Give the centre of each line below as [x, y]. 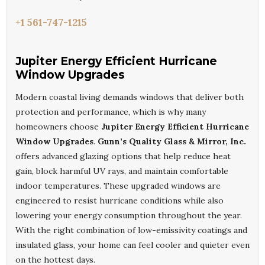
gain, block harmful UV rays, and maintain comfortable [122, 171]
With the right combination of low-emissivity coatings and [131, 230]
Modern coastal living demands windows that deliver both [130, 97]
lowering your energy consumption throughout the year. [129, 216]
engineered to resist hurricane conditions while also [119, 201]
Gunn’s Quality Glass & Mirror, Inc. [172, 142]
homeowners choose [58, 127]
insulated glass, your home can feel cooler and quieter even [132, 245]
